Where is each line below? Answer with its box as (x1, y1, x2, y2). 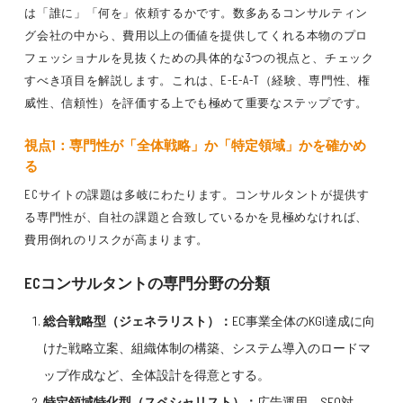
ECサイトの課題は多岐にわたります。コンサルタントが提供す (24, 187, 370, 201)
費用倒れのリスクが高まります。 (24, 232, 209, 246)
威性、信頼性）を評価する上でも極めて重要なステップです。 (24, 95, 369, 110)
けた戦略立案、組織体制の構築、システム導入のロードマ (43, 340, 372, 355)
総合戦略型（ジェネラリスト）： (43, 313, 233, 328)
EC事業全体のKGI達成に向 (232, 313, 376, 328)
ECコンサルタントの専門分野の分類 (24, 273, 271, 291)
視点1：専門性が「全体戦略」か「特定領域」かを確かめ (24, 137, 367, 153)
